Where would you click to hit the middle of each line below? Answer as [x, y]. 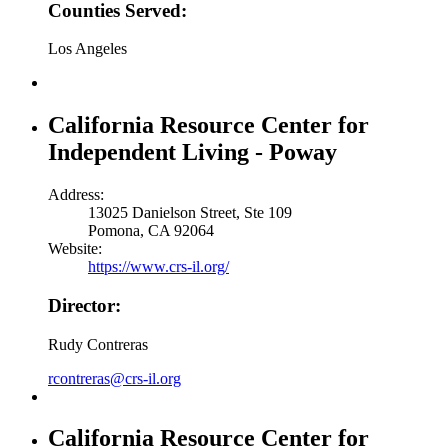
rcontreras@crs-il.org [114, 378]
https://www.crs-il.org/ [158, 267]
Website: [75, 249]
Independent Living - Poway [192, 152]
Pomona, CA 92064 [151, 231]
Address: [76, 195]
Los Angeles [87, 49]
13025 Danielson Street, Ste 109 [190, 213]
